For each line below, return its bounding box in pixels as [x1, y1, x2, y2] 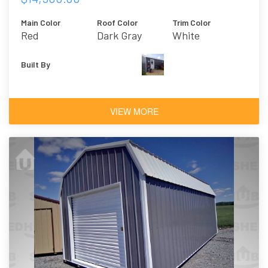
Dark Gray [96, 29, 142, 42]
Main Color [21, 17, 60, 28]
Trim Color [172, 17, 211, 28]
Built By [21, 59, 50, 70]
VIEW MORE [109, 105, 159, 118]
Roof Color [96, 17, 138, 28]
